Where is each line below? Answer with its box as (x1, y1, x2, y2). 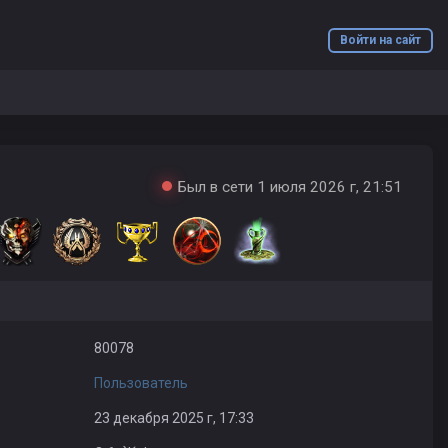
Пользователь (93, 375, 188, 391)
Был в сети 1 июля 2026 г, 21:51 (178, 178, 402, 196)
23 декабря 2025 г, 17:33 (93, 410, 254, 426)
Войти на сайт (340, 33, 421, 47)
